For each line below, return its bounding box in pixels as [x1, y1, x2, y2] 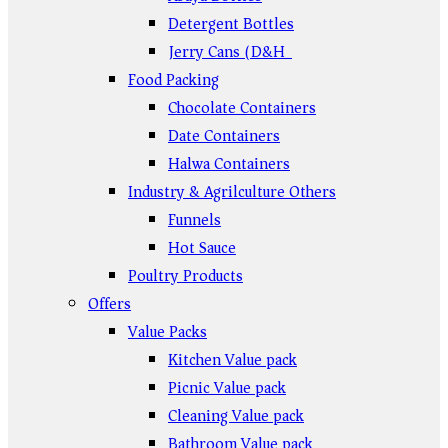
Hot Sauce [168, 234, 236, 262]
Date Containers [168, 122, 280, 150]
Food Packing [128, 66, 219, 94]
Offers [88, 290, 131, 318]
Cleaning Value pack [168, 402, 304, 430]
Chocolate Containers [168, 94, 316, 122]
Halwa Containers [168, 150, 290, 178]
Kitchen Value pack [168, 346, 297, 374]
